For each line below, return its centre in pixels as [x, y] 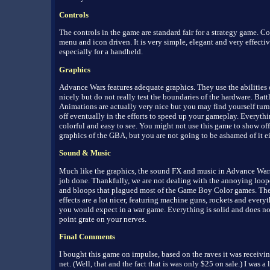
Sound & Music [85, 153]
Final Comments [87, 236]
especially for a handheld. [101, 52]
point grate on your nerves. [102, 219]
